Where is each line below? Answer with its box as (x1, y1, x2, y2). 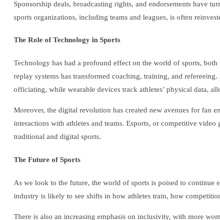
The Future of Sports (14, 156, 81, 164)
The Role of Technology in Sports (14, 36, 120, 44)
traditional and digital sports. (14, 133, 101, 141)
